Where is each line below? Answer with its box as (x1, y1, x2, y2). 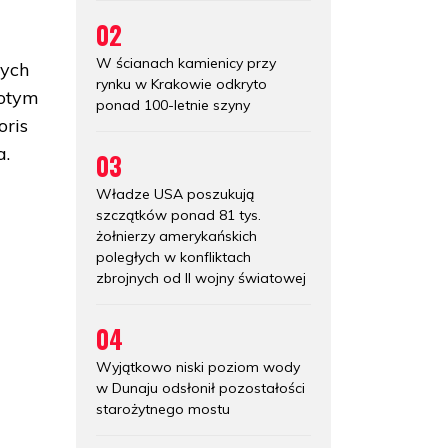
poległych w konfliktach (96, 247, 251, 266)
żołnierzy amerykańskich (96, 226, 257, 245)
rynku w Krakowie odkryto (96, 74, 267, 93)
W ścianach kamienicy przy (96, 53, 276, 72)
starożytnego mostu (96, 399, 230, 418)
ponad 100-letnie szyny (96, 95, 250, 114)
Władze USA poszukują (96, 184, 254, 203)
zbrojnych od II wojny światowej (96, 268, 306, 287)
